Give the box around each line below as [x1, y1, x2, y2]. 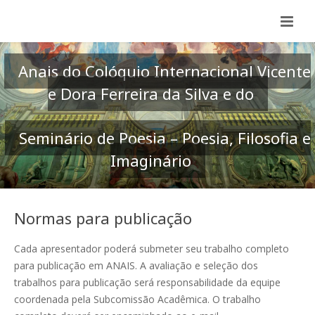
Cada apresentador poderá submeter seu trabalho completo [14, 242, 289, 255]
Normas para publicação [14, 207, 192, 229]
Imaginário [110, 150, 191, 171]
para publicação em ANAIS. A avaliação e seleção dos [14, 259, 258, 272]
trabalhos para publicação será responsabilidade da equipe [14, 276, 281, 289]
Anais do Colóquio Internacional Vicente [18, 60, 311, 82]
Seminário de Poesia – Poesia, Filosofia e [18, 127, 311, 148]
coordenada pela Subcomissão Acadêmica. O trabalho [14, 292, 261, 306]
